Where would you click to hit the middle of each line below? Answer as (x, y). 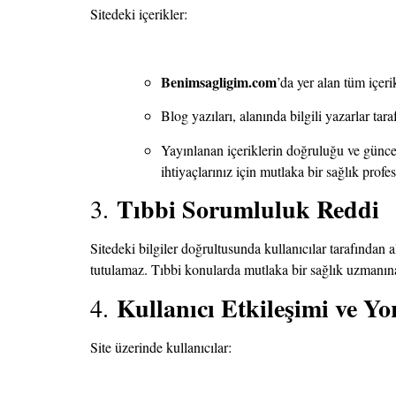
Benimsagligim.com (219, 81)
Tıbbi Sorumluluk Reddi (248, 209)
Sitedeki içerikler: (139, 14)
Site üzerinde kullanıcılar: (161, 346)
